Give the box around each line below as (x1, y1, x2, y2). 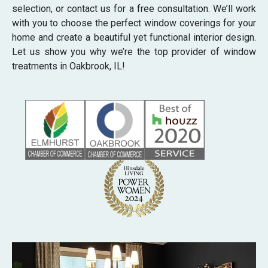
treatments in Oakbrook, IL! (12, 60, 125, 72)
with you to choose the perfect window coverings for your (12, 17, 256, 29)
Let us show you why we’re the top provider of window (12, 45, 256, 57)
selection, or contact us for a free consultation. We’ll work (12, 2, 256, 14)
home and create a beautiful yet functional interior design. (12, 31, 256, 43)
